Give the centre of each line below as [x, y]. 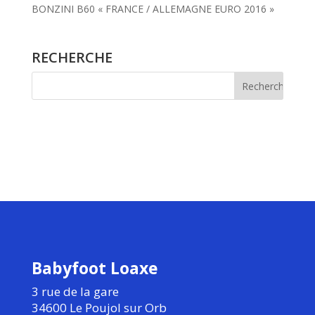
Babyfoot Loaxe [95, 268]
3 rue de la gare [75, 291]
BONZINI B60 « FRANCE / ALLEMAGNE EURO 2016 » [153, 9]
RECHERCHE [72, 58]
